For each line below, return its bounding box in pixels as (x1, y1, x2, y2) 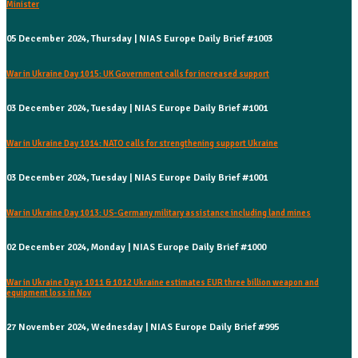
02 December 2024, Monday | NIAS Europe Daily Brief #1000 (6, 241, 266, 253)
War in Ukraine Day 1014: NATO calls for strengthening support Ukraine (6, 137, 278, 149)
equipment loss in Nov (6, 287, 91, 298)
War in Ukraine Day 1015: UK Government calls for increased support (6, 68, 269, 79)
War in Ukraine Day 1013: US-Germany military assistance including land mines (6, 207, 311, 218)
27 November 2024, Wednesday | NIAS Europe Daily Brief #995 (6, 320, 279, 333)
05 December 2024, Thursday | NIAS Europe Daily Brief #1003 (6, 32, 272, 45)
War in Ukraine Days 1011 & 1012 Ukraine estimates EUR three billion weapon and (6, 276, 319, 288)
